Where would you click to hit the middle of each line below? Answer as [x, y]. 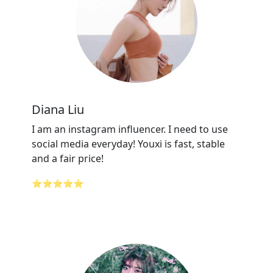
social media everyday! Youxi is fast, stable [128, 144]
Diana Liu [58, 109]
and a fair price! [68, 158]
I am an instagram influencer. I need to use [130, 129]
